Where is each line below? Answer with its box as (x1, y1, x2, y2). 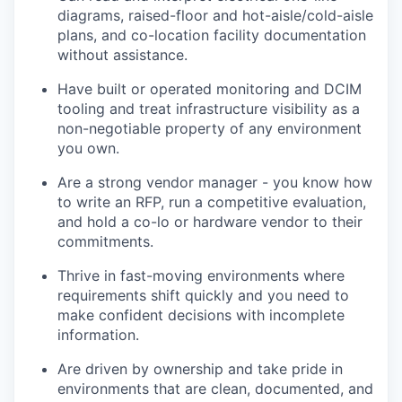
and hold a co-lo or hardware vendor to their (57, 213, 363, 231)
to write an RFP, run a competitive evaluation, (57, 193, 366, 211)
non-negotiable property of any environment (57, 119, 362, 137)
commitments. (57, 232, 153, 250)
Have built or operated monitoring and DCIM (57, 80, 362, 98)
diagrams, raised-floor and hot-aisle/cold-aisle (57, 6, 373, 24)
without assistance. (57, 46, 188, 64)
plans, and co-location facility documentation (57, 26, 366, 44)
